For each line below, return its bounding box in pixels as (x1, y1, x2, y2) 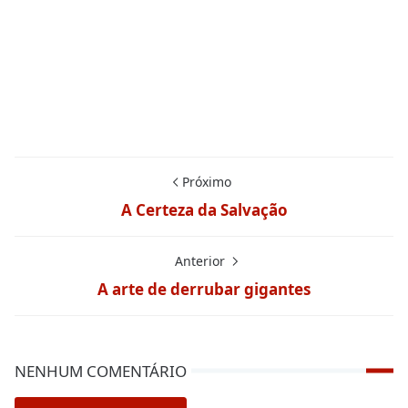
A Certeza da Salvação (120, 199, 288, 220)
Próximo (182, 172, 231, 190)
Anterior (174, 251, 229, 270)
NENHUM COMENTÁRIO (15, 360, 187, 382)
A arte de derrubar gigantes (97, 278, 311, 300)
